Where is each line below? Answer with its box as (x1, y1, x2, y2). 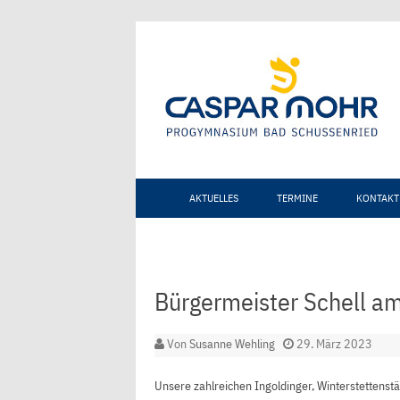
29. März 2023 (296, 336, 372, 353)
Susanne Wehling (188, 336, 275, 353)
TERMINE (277, 191, 318, 204)
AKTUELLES (189, 191, 238, 204)
